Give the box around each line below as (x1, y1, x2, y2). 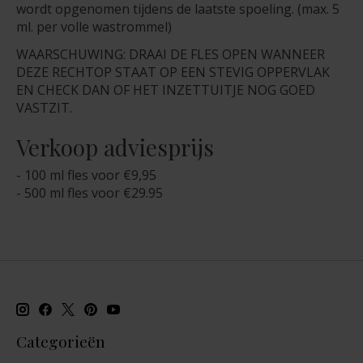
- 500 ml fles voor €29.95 (16, 184, 163, 203)
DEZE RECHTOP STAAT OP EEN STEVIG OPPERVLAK (16, 63, 330, 82)
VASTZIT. (16, 99, 72, 117)
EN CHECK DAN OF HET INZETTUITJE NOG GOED (16, 81, 315, 100)
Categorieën (16, 331, 105, 352)
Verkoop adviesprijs (16, 132, 214, 163)
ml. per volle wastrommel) (16, 18, 172, 36)
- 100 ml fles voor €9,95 (16, 166, 156, 185)
